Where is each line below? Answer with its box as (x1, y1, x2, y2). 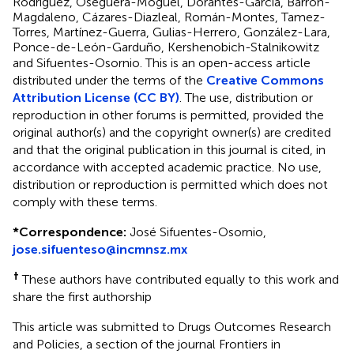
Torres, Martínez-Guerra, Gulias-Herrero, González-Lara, (13, 24, 330, 40)
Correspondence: (19, 224, 126, 239)
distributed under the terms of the (13, 72, 206, 88)
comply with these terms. (13, 194, 157, 209)
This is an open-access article (145, 55, 311, 70)
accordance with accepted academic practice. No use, (13, 159, 322, 175)
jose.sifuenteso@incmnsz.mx (13, 241, 187, 257)
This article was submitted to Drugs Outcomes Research (13, 318, 331, 334)
